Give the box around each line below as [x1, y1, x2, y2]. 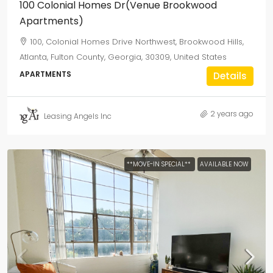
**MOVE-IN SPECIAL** [127, 160, 193, 169]
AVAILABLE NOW [200, 160, 249, 169]
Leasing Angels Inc [44, 110, 112, 121]
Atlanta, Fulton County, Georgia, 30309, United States [19, 51, 227, 63]
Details [213, 69, 247, 82]
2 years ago [210, 108, 253, 119]
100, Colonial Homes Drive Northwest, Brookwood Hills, [30, 36, 244, 48]
